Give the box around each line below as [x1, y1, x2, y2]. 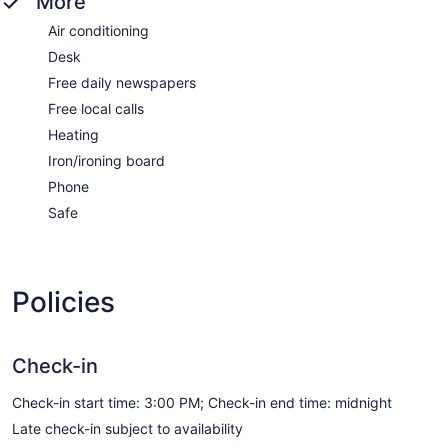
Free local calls [48, 100, 144, 118]
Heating [48, 126, 99, 144]
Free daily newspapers [48, 74, 196, 92]
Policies [12, 285, 115, 320]
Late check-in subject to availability [12, 420, 243, 438]
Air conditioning [48, 22, 149, 40]
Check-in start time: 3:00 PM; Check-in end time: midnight [12, 394, 392, 412]
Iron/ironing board [48, 152, 165, 170]
